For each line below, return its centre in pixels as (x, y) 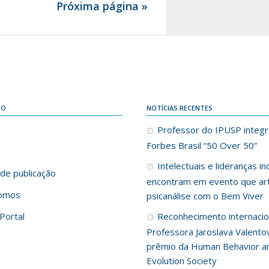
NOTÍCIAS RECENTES (179, 108)
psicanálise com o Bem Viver (205, 196)
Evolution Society (181, 261)
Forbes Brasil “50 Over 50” (201, 146)
